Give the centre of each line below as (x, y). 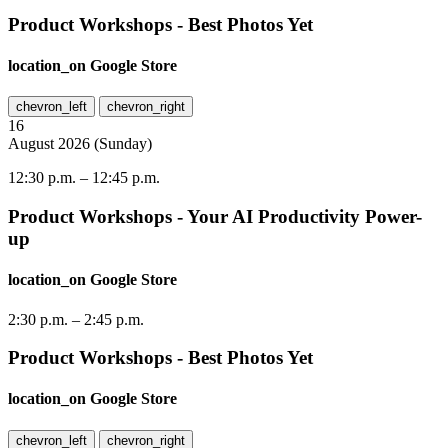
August (31, 144)
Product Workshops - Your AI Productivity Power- (215, 216)
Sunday (123, 144)
